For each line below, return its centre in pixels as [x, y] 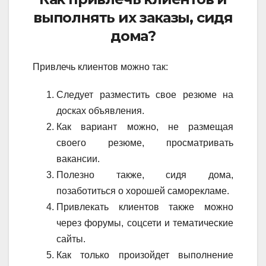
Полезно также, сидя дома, [145, 175]
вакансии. [78, 159]
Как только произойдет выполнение [145, 255]
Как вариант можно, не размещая [145, 126]
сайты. [71, 239]
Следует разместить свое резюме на [145, 94]
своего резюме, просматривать [145, 142]
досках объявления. [100, 110]
